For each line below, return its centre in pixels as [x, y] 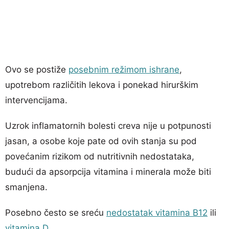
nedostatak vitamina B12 [157, 212]
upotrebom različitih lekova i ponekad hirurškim [102, 85]
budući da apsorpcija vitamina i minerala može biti [108, 171]
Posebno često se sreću [56, 212]
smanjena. [26, 187]
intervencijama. [36, 100]
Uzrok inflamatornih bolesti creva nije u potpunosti [108, 125]
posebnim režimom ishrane [124, 69]
